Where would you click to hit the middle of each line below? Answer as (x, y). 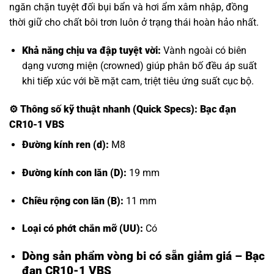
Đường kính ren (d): (65, 144)
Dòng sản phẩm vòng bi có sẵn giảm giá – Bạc (143, 256)
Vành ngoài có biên (203, 51)
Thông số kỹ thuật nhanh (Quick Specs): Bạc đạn (128, 109)
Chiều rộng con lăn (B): (72, 201)
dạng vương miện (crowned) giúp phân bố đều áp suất (139, 66)
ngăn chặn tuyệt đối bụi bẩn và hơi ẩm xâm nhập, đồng (129, 7)
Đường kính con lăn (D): (74, 172)
